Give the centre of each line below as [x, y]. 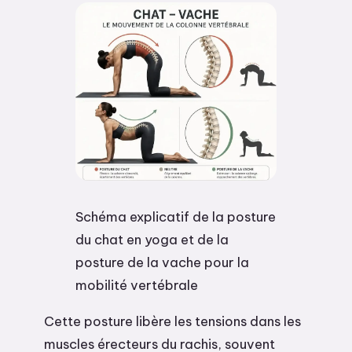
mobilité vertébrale [137, 285]
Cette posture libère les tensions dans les [172, 321]
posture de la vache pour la [162, 262]
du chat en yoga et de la [152, 240]
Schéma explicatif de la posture [176, 217]
